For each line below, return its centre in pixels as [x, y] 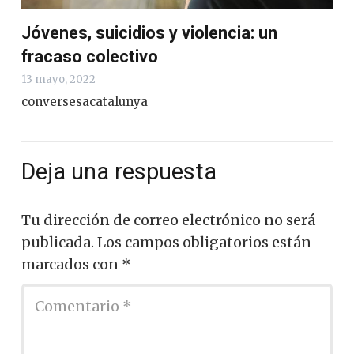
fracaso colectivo [90, 56]
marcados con [72, 265]
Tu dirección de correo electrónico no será [168, 220]
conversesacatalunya [85, 101]
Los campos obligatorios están [204, 243]
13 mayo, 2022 [58, 79]
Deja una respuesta [122, 171]
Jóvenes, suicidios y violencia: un [149, 32]
